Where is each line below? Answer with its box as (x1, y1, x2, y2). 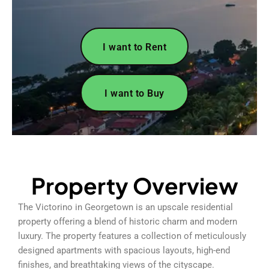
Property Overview (31, 171, 238, 199)
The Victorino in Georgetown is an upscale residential (18, 201, 233, 213)
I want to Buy (104, 87, 165, 99)
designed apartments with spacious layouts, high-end (18, 244, 230, 256)
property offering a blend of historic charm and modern (18, 216, 237, 227)
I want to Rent (103, 41, 166, 53)
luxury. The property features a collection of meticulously (18, 230, 246, 241)
